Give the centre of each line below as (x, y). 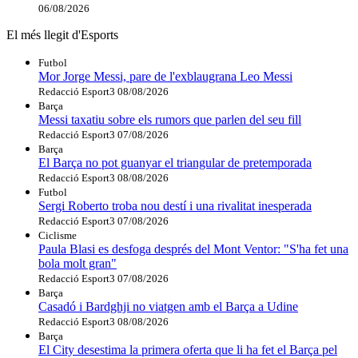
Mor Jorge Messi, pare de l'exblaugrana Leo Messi (165, 76)
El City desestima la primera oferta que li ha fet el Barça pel (188, 349)
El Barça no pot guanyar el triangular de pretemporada (175, 162)
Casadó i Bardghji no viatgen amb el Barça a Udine (168, 306)
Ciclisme (58, 235)
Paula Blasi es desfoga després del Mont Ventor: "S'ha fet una (193, 249)
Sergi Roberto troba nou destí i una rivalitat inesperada (175, 205)
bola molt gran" (78, 263)
